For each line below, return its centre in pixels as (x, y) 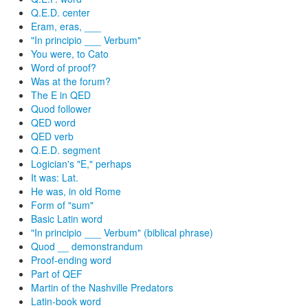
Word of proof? (64, 67)
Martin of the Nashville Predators (102, 287)
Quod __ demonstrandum (87, 246)
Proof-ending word (71, 260)
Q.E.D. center (60, 12)
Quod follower (61, 109)
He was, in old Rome (76, 191)
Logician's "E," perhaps (81, 164)
